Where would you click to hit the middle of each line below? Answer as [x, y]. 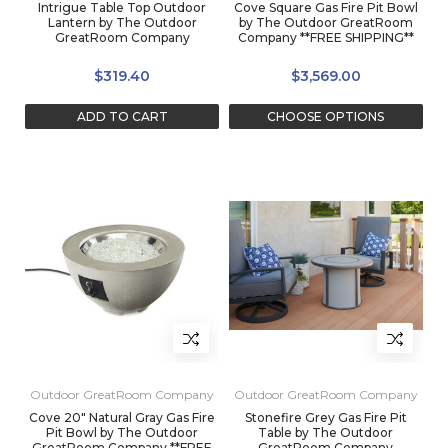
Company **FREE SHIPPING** [325, 38]
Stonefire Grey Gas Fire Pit [325, 418]
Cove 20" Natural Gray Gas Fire [122, 418]
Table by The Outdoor [326, 433]
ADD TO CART [122, 117]
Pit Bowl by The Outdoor [122, 433]
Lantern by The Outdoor [122, 23]
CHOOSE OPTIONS [326, 117]
